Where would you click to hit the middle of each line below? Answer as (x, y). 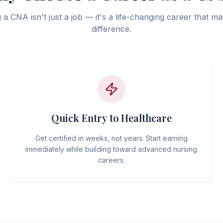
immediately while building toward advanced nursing (111, 149)
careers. (111, 160)
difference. (111, 29)
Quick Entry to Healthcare (111, 118)
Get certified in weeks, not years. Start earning (111, 138)
